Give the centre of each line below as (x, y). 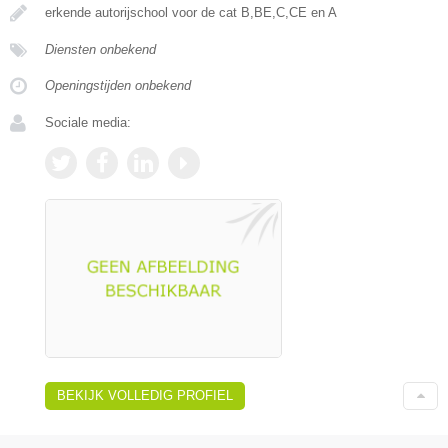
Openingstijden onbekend (118, 86)
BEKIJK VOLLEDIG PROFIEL (145, 396)
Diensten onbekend (100, 50)
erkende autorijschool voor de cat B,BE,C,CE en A (191, 13)
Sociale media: (88, 123)
